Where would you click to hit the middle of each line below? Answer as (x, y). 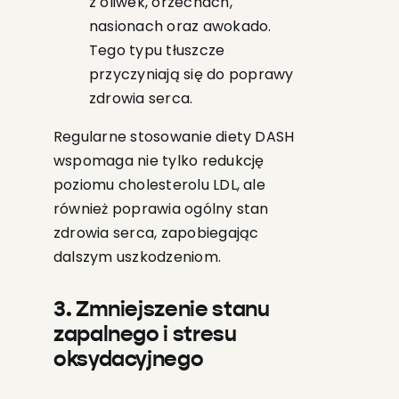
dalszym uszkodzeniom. (137, 257)
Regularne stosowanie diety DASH (174, 137)
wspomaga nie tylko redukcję (159, 161)
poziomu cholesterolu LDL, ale (159, 185)
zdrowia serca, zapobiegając (156, 233)
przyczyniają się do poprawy (191, 75)
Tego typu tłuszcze (157, 51)
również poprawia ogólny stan (161, 209)
